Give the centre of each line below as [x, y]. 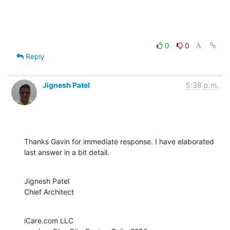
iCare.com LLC [49, 220]
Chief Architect [49, 191]
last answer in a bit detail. [67, 152]
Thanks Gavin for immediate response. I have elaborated [119, 141]
